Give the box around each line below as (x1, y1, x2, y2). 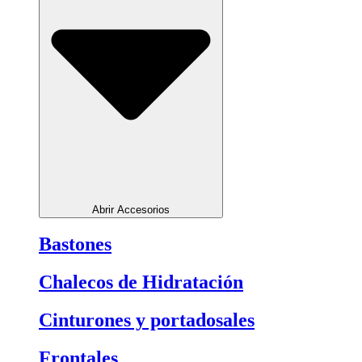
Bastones (39, 234, 112, 255)
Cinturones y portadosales (39, 309, 255, 331)
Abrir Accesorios (92, 203, 170, 216)
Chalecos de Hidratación (39, 271, 243, 293)
